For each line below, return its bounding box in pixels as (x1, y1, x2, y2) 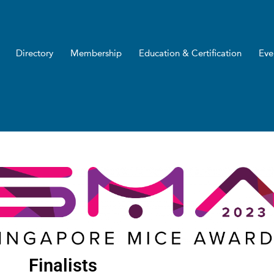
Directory (15, 50, 53, 58)
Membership (70, 50, 122, 58)
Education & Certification (138, 50, 242, 58)
